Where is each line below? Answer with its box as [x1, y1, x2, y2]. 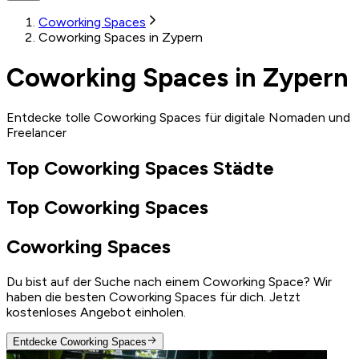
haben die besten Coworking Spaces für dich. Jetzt [6, 288, 301, 305]
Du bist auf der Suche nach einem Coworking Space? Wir [6, 273, 332, 289]
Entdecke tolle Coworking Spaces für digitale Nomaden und [6, 109, 350, 125]
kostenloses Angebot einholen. [6, 304, 186, 320]
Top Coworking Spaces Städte [6, 155, 274, 179]
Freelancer [6, 124, 67, 140]
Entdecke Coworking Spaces [13, 335, 147, 348]
